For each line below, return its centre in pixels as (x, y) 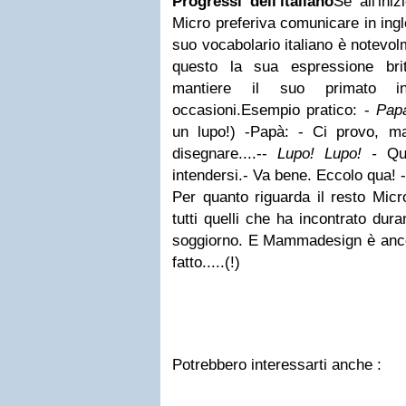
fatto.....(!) (206, 262)
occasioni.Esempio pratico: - (275, 110)
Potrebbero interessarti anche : (277, 365)
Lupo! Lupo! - (332, 154)
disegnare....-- (225, 154)
